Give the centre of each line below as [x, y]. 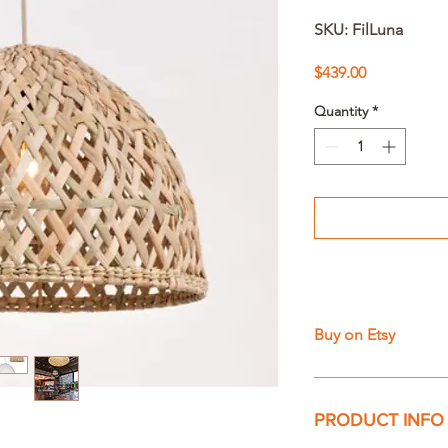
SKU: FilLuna [358, 29]
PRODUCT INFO [379, 420]
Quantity [341, 111]
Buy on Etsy [354, 334]
